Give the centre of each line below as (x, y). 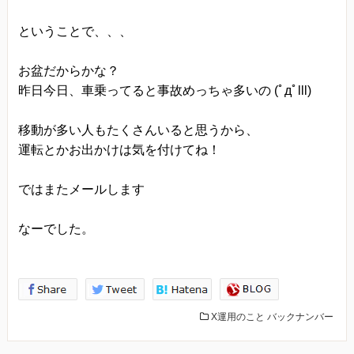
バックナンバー (301, 316)
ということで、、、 (75, 31)
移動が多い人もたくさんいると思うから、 (138, 130)
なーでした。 (56, 228)
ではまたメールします (81, 189)
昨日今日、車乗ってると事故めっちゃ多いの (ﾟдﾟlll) (164, 90)
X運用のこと (238, 316)
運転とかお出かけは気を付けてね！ (119, 149)
